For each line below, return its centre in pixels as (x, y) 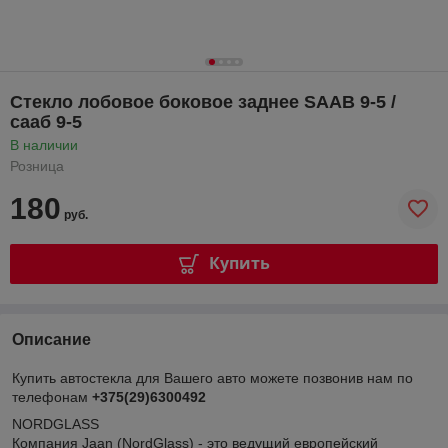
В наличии (44, 144)
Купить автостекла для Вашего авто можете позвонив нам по (212, 377)
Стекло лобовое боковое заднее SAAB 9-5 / (203, 101)
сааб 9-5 (46, 121)
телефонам (52, 396)
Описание (51, 339)
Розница (37, 165)
